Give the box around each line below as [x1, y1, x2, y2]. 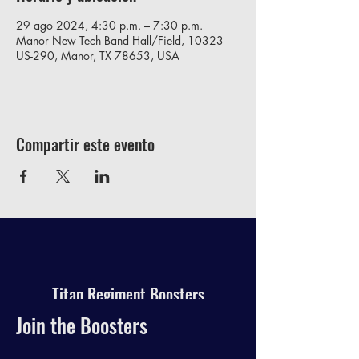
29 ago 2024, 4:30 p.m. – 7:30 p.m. [16, 18, 203, 33]
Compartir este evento [16, 132, 155, 156]
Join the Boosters [16, 310, 147, 340]
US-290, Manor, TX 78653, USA [16, 48, 179, 63]
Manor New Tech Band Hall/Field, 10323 [16, 33, 224, 48]
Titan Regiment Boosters [52, 282, 204, 306]
